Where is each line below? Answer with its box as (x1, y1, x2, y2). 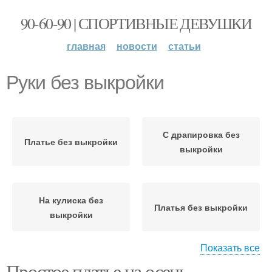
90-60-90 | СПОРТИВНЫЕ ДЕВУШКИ (20, 13, 252, 33)
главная (66, 39, 106, 53)
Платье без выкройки (24, 135, 118, 148)
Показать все (200, 240, 260, 254)
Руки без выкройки (6, 72, 164, 93)
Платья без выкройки (154, 201, 248, 213)
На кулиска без (39, 194, 103, 206)
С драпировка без (162, 128, 240, 140)
